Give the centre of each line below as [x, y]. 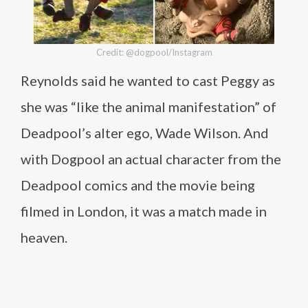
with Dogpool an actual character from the [151, 159]
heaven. [44, 237]
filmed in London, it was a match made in [144, 211]
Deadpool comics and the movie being [138, 185]
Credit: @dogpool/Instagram [154, 52]
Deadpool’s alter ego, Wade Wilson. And [145, 133]
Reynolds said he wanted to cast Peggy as [148, 80]
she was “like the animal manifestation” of [148, 107]
